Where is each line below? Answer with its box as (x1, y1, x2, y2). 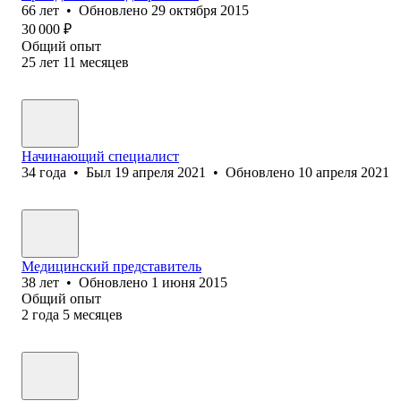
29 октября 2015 (151, 2, 249, 18)
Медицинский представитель (21, 258, 201, 274)
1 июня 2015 (151, 274, 227, 290)
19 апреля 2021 (115, 164, 206, 180)
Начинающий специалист (21, 148, 179, 164)
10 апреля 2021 (298, 164, 389, 180)
